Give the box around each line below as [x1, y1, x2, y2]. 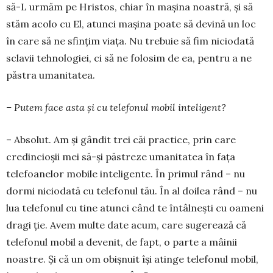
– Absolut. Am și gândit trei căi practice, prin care [6, 133, 236, 146]
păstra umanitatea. [6, 68, 95, 81]
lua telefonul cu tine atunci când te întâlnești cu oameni [6, 201, 264, 214]
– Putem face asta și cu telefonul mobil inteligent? [6, 101, 226, 113]
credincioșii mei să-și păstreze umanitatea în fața [6, 150, 235, 163]
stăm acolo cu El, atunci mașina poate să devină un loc [6, 17, 256, 30]
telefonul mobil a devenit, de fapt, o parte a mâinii [6, 235, 237, 248]
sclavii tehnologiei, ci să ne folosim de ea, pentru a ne [6, 51, 252, 64]
